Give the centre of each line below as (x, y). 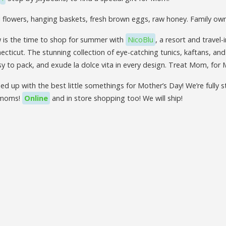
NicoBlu (140, 39)
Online (36, 98)
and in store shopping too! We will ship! (116, 98)
